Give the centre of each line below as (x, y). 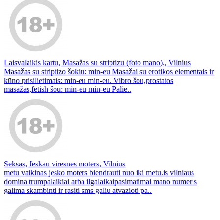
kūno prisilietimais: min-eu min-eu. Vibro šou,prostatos (89, 80)
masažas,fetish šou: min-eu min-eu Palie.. (68, 89)
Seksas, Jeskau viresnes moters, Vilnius (65, 164)
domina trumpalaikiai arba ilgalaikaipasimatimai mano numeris (100, 181)
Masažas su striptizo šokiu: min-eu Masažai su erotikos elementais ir (109, 71)
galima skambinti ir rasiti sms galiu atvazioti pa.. (78, 190)
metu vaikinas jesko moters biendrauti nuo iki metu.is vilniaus (99, 172)
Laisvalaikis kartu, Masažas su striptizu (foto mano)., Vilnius (97, 62)
